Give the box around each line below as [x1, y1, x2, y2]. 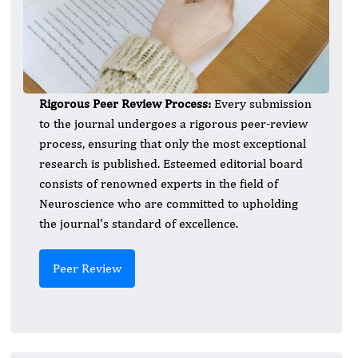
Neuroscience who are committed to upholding [39, 196, 298, 212]
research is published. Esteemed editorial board [39, 156, 303, 172]
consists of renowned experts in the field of [39, 176, 278, 192]
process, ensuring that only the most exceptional [39, 136, 306, 152]
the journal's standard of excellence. [39, 216, 238, 232]
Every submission [214, 96, 312, 112]
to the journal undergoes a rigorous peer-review [39, 116, 308, 132]
